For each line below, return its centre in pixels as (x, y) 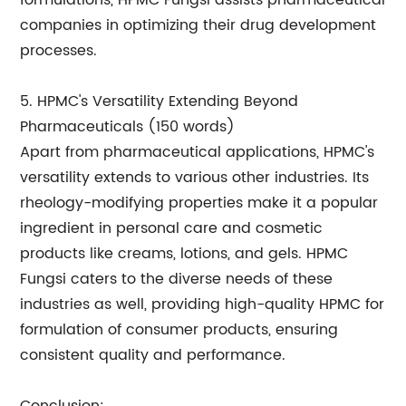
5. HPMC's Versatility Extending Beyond (159, 101)
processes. (59, 51)
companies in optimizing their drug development (198, 25)
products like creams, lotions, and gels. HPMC (184, 254)
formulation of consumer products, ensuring (179, 330)
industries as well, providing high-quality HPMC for (203, 304)
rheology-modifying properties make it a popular (199, 203)
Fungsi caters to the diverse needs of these (177, 279)
